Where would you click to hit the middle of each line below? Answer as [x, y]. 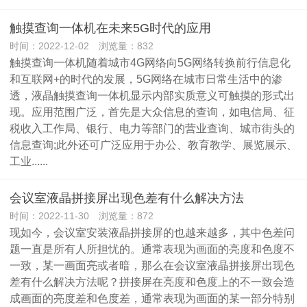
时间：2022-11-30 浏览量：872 [82, 216]
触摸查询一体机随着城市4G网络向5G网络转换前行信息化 [150, 62]
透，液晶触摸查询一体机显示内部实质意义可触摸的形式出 [152, 95]
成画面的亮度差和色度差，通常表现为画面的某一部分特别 [152, 298]
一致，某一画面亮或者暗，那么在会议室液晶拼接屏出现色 [152, 265]
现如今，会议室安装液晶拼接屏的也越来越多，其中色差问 [152, 232]
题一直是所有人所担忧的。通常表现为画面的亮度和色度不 [152, 249]
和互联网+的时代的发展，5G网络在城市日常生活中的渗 [146, 79]
